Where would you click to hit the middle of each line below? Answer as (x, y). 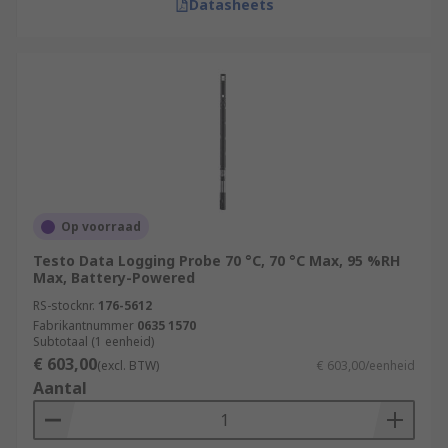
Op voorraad (101, 226)
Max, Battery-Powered (114, 277)
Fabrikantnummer (83, 325)
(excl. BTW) (128, 365)
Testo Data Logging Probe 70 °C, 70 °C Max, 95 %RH (216, 260)
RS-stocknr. (64, 305)
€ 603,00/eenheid (366, 365)
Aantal (60, 388)
